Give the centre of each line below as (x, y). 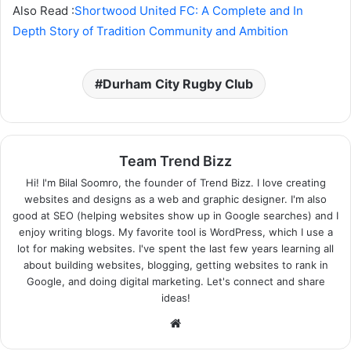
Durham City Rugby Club (177, 84)
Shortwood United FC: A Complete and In (189, 11)
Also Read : (43, 11)
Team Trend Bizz (175, 161)
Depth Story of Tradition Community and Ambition (150, 31)
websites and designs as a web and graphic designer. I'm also (175, 199)
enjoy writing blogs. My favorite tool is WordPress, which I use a (175, 232)
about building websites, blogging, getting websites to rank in (175, 265)
